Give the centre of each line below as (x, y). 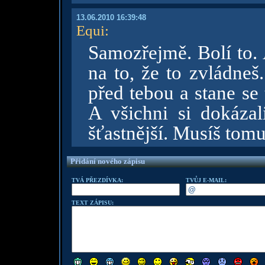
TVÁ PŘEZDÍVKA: (97, 180)
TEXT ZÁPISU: (92, 203)
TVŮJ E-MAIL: (206, 180)
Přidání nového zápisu (107, 161)
